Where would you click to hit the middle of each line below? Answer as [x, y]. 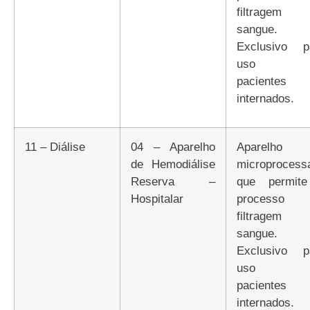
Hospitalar [157, 198]
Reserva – [173, 181]
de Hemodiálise [173, 164]
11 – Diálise [58, 146]
